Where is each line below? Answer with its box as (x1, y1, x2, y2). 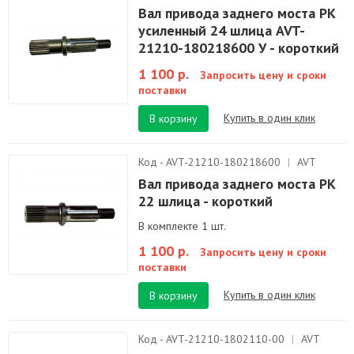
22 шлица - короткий (138, 192, 273, 210)
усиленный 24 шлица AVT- (138, 21, 305, 40)
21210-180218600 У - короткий (138, 39, 339, 57)
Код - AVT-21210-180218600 (138, 155, 284, 169)
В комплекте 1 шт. (138, 219, 226, 233)
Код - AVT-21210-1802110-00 (138, 332, 288, 346)
